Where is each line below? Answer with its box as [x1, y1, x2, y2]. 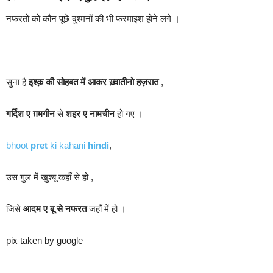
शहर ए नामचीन [66, 108, 115, 119]
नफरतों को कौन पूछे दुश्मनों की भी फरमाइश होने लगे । [6, 13, 180, 24]
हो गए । [115, 108, 143, 119]
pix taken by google [6, 235, 83, 246]
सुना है [6, 76, 29, 87]
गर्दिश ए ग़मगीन [6, 108, 55, 119]
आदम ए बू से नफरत [23, 203, 87, 214]
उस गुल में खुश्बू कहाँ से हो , [6, 171, 93, 182]
